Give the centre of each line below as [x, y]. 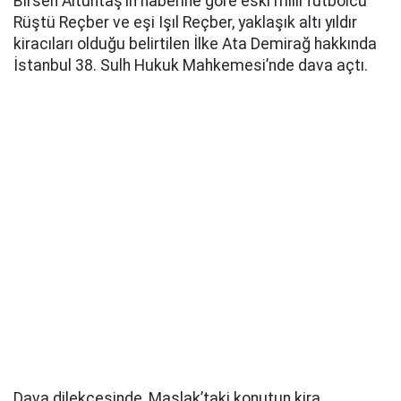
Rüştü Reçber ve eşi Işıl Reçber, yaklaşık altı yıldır [185, 23]
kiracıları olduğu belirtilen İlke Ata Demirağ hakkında [195, 44]
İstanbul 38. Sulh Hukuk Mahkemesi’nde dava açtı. [191, 66]
